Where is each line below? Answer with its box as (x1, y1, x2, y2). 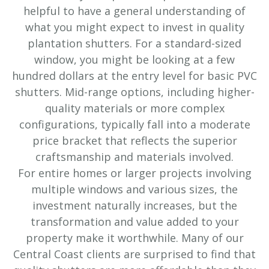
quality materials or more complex (44, 101, 225, 116)
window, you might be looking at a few (34, 52, 235, 67)
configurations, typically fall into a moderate (19, 117, 250, 132)
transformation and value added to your (30, 214, 239, 229)
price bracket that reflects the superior (32, 133, 237, 148)
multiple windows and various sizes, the (31, 182, 238, 197)
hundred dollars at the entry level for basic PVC (12, 68, 257, 83)
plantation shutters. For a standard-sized (28, 36, 241, 51)
